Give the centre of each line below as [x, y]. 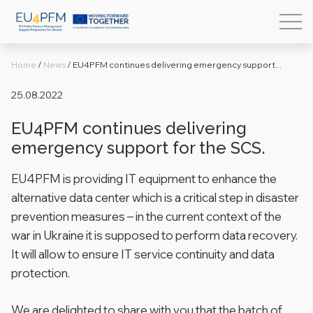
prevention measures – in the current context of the [146, 216]
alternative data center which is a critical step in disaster [155, 197]
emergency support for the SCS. [138, 148]
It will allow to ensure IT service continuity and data [143, 254]
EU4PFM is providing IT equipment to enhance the [144, 179]
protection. [41, 273]
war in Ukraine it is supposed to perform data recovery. [154, 235]
